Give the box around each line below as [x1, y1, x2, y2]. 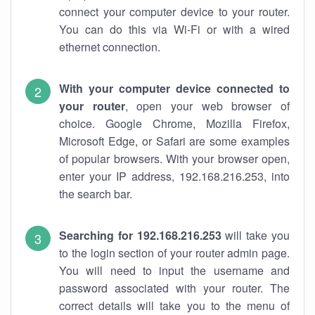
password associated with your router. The [59, 280, 290, 296]
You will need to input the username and [59, 262, 290, 278]
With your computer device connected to [59, 80, 290, 96]
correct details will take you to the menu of [59, 297, 290, 314]
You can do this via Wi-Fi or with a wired [59, 21, 290, 37]
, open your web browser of [124, 98, 290, 114]
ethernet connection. [59, 39, 160, 55]
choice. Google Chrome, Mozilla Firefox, [59, 115, 290, 131]
